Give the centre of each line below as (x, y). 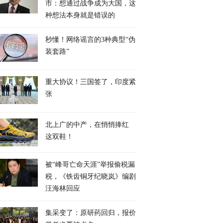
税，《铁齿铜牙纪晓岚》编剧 (91, 176)
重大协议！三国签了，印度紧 (91, 82)
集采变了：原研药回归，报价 (91, 213)
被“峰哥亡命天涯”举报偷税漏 (90, 165)
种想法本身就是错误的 (80, 15)
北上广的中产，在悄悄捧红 (87, 124)
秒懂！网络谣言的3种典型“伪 (90, 40)
